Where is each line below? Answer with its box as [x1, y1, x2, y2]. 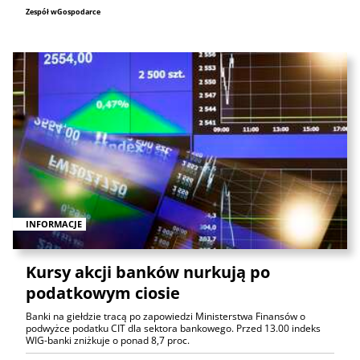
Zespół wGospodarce [26, 6, 100, 18]
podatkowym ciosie [26, 281, 180, 304]
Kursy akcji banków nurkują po [26, 260, 270, 283]
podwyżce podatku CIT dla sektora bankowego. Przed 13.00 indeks [26, 321, 321, 335]
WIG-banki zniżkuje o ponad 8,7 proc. [26, 333, 190, 347]
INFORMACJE [26, 217, 82, 230]
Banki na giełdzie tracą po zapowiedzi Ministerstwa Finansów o [26, 309, 305, 323]
